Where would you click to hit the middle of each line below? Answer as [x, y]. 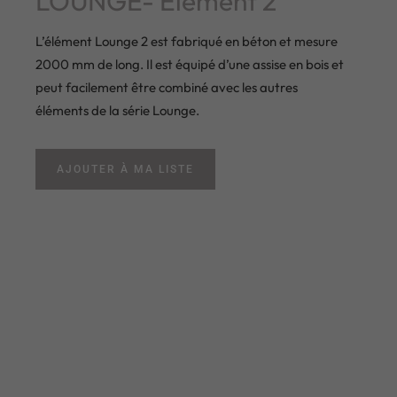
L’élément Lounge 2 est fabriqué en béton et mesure [187, 41]
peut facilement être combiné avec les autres [167, 87]
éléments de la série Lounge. [117, 110]
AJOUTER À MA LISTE [125, 169]
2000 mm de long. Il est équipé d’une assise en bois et [190, 64]
